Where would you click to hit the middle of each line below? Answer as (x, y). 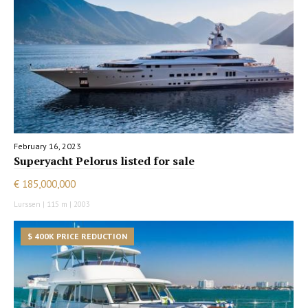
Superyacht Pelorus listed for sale (104, 161)
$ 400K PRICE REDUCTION (77, 236)
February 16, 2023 (47, 146)
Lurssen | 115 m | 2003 (52, 204)
